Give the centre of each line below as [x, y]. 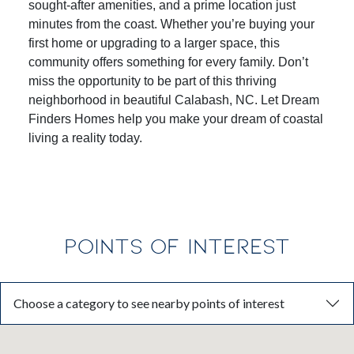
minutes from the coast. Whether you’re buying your [171, 43]
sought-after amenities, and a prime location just [162, 24]
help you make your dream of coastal [219, 137]
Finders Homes [72, 137]
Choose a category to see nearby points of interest [149, 322]
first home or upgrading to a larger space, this [154, 62]
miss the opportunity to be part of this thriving [153, 100]
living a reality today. [85, 156]
